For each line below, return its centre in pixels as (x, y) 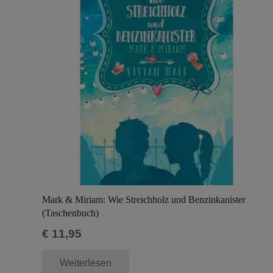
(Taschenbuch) (70, 213)
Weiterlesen (85, 263)
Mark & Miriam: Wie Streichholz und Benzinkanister (144, 199)
